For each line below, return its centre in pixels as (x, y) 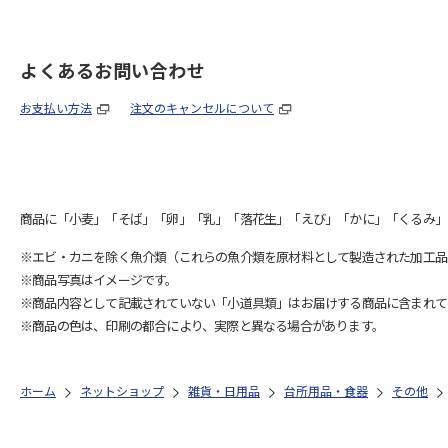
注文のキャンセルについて (202, 107)
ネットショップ (122, 390)
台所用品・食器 (326, 390)
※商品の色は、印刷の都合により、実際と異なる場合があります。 (202, 325)
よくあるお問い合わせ (112, 69)
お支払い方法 (56, 107)
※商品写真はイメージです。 (99, 279)
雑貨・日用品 (224, 390)
